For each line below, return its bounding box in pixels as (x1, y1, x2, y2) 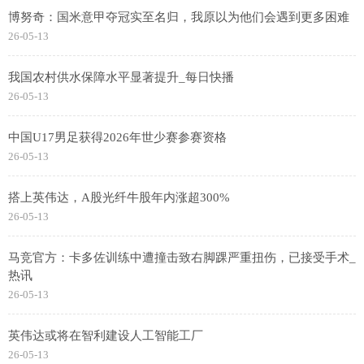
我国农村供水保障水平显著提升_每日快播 (8, 71, 234, 84)
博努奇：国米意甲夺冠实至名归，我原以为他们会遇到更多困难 (8, 11, 349, 24)
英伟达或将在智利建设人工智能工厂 (8, 329, 203, 343)
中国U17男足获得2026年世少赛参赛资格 (8, 131, 227, 145)
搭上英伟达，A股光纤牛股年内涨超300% (8, 191, 230, 205)
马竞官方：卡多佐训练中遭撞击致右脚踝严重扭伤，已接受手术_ (8, 251, 356, 265)
